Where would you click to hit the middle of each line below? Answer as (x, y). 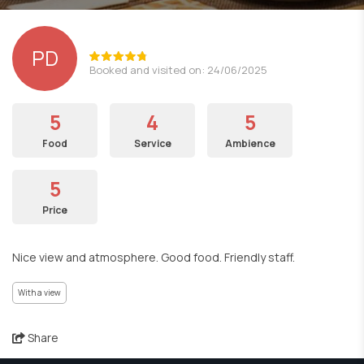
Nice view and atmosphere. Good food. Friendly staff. (154, 257)
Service (152, 143)
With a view (39, 292)
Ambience (250, 143)
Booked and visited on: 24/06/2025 (178, 70)
